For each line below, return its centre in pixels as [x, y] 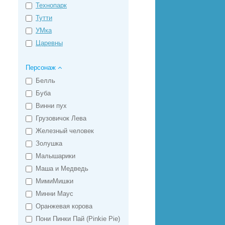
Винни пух [51, 106]
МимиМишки [54, 181]
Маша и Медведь [62, 168]
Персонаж [42, 68]
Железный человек [65, 131]
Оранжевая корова [64, 206]
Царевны [49, 43]
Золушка [49, 143]
